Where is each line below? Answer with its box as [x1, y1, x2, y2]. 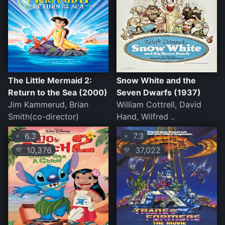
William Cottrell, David [117, 99, 201, 110]
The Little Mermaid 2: [8, 75, 92, 86]
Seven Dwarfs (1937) [117, 87, 201, 98]
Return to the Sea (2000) [8, 87, 107, 98]
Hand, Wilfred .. [117, 111, 175, 122]
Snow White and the [117, 75, 196, 86]
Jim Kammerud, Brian [8, 99, 88, 110]
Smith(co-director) [8, 111, 79, 122]
